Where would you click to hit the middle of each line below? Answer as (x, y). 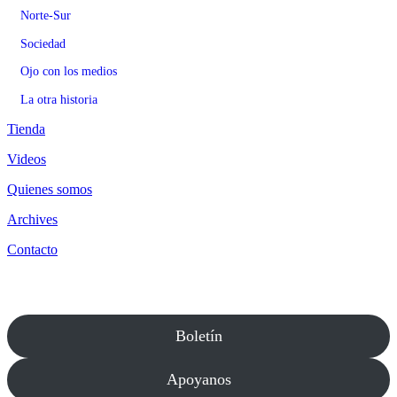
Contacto (32, 249)
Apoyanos (198, 379)
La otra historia (59, 99)
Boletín (198, 335)
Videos (27, 159)
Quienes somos (50, 189)
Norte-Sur (46, 16)
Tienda (26, 128)
